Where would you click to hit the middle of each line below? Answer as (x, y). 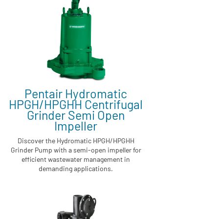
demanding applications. (76, 168)
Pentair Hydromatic (76, 93)
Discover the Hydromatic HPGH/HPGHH (76, 140)
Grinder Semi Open (76, 115)
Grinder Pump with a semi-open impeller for (76, 150)
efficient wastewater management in (76, 159)
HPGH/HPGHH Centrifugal (76, 104)
